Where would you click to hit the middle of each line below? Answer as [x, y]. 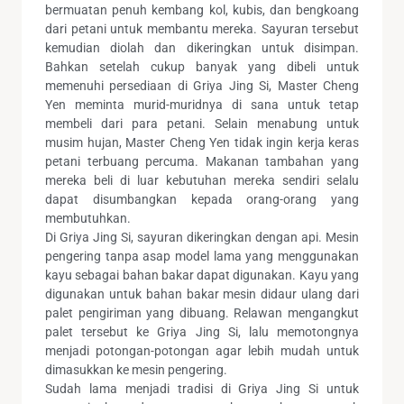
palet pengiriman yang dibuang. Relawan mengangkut [202, 312]
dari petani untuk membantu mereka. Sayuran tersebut [202, 28]
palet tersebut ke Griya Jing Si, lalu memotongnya [202, 331]
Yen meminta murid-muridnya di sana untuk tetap [202, 104]
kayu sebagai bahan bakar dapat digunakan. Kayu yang [202, 275]
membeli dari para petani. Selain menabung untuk [202, 123]
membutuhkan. [88, 218]
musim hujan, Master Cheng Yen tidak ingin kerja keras [202, 142]
